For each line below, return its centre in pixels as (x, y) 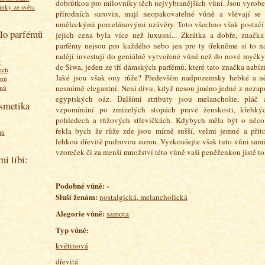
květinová (72, 246)
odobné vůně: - (85, 185)
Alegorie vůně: (81, 213)
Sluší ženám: (77, 197)
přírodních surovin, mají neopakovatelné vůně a (142, 14)
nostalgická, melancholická (143, 197)
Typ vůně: (72, 230)
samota (118, 213)
